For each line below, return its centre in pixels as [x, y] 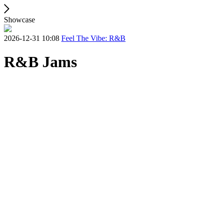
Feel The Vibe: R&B [93, 38]
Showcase [19, 20]
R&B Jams [40, 62]
